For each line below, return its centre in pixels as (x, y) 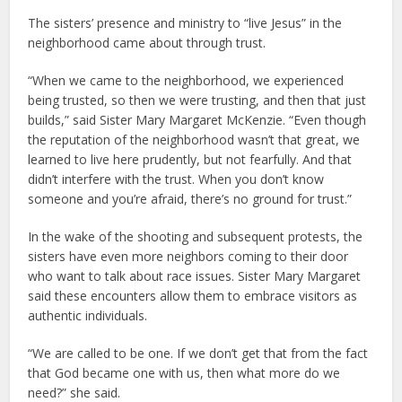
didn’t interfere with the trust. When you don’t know (176, 179)
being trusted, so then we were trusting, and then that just (197, 100)
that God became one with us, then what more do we (184, 373)
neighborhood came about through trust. (147, 43)
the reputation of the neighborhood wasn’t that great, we (194, 140)
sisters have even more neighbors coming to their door (188, 257)
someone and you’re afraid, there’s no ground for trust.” (190, 199)
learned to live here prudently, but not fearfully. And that (190, 160)
